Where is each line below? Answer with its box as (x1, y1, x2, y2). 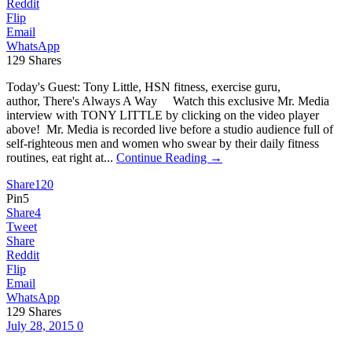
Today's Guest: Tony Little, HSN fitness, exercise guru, (6, 79, 280, 93)
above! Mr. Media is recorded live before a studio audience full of (6, 122, 333, 136)
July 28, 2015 (6, 318, 77, 332)
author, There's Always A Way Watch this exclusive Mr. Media (6, 93, 329, 108)
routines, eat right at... (6, 150, 116, 164)
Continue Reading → (116, 150, 222, 164)
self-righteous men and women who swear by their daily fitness (6, 136, 319, 150)
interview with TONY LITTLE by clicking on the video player (6, 108, 319, 122)
